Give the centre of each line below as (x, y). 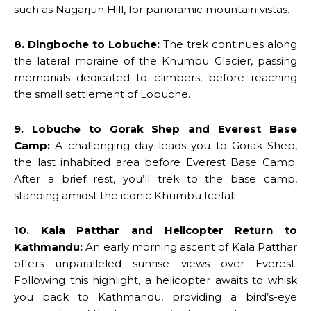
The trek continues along (228, 44)
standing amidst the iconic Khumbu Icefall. (126, 196)
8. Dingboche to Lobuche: (87, 44)
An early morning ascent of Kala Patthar (190, 247)
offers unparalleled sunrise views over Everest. (155, 264)
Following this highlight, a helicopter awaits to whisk (155, 280)
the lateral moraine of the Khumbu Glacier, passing (155, 61)
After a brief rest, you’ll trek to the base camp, (155, 179)
